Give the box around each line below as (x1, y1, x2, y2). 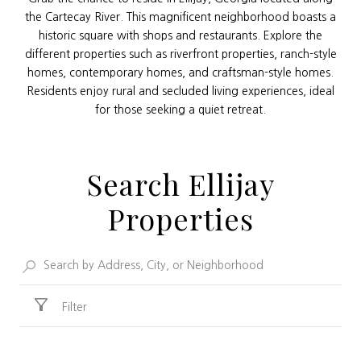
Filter (62, 301, 87, 313)
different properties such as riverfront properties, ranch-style (24, 48, 337, 60)
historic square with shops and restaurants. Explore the (39, 30, 322, 42)
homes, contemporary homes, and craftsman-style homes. (27, 67, 334, 79)
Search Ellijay (86, 164, 275, 203)
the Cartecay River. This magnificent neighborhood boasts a (25, 11, 336, 23)
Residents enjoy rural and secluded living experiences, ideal (27, 85, 334, 98)
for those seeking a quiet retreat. (95, 104, 266, 116)
